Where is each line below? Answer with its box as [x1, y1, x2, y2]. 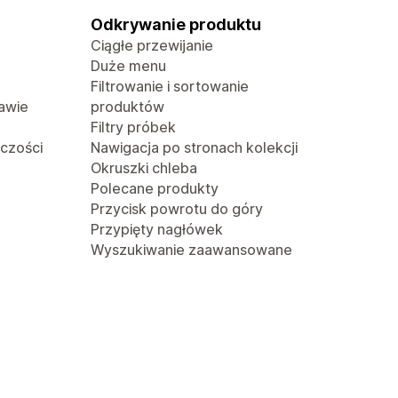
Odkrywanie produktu [91, 15, 261, 34]
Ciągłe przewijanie [91, 36, 213, 54]
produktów [91, 98, 164, 115]
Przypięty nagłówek [91, 220, 223, 238]
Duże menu [91, 57, 166, 75]
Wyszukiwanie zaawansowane [91, 241, 292, 259]
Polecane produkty [91, 179, 219, 197]
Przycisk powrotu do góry [91, 200, 263, 218]
